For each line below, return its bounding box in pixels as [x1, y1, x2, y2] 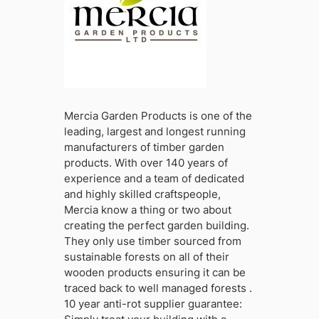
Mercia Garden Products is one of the [63, 108, 252, 122]
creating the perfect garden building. [63, 218, 249, 232]
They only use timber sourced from [63, 234, 241, 248]
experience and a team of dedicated [63, 171, 244, 185]
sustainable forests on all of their [63, 249, 229, 263]
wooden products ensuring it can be [63, 265, 246, 279]
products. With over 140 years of [63, 155, 228, 169]
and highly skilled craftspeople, [63, 187, 221, 201]
